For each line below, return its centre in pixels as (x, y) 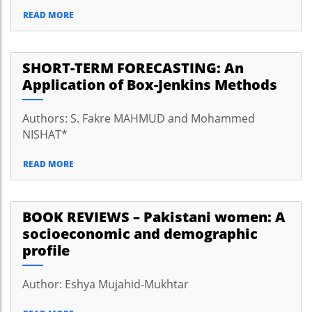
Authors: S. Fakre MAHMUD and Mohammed (139, 118)
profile (46, 250)
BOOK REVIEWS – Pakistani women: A (154, 217)
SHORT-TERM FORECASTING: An (133, 68)
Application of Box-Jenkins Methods (150, 85)
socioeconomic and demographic (140, 234)
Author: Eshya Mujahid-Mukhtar (106, 284)
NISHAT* (45, 134)
